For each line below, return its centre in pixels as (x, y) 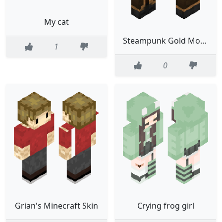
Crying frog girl (166, 206)
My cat (56, 22)
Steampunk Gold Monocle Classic (203, 40)
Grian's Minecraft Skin (56, 206)
